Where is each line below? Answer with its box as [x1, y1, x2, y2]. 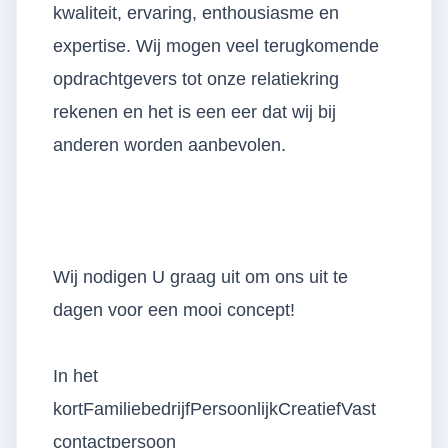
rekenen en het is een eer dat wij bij [53, 102, 336, 122]
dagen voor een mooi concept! [53, 300, 295, 320]
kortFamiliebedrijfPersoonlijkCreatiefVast [53, 399, 376, 419]
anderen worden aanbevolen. [53, 135, 286, 155]
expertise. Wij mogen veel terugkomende [53, 36, 379, 56]
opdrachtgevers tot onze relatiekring [53, 69, 339, 89]
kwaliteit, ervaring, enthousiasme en [53, 3, 339, 23]
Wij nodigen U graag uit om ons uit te [53, 267, 348, 287]
